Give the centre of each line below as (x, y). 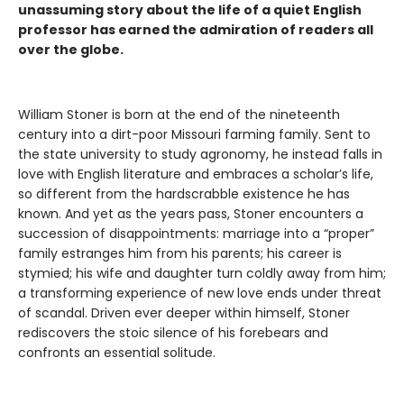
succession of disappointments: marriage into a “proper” (196, 234)
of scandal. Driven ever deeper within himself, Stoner (184, 313)
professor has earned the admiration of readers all (196, 30)
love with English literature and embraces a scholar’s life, (196, 174)
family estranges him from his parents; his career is (180, 254)
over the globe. (71, 50)
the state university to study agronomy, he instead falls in (200, 155)
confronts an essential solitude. (117, 353)
